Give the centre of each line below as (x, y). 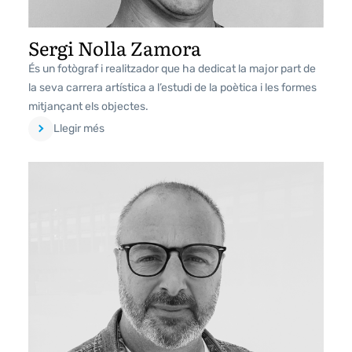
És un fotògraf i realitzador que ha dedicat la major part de (172, 68)
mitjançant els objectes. (88, 106)
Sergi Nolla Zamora (115, 47)
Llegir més (79, 128)
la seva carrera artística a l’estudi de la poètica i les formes (172, 87)
